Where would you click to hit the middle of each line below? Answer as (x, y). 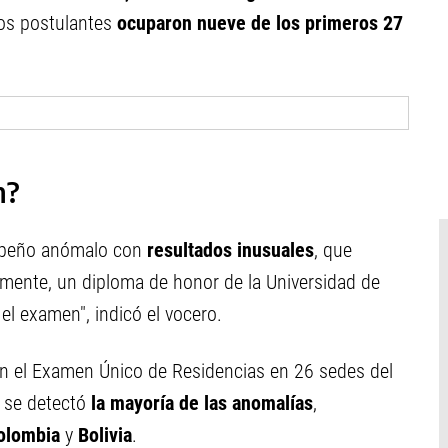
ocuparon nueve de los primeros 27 (260, 23)
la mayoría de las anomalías (202, 403)
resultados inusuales (230, 250)
